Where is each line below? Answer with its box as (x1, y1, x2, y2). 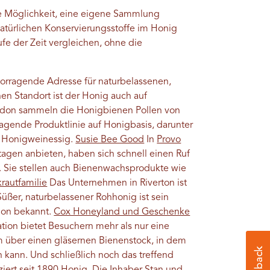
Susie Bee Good (75, 135, 145, 145)
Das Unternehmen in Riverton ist (47, 178, 187, 189)
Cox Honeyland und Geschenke (54, 207, 190, 218)
